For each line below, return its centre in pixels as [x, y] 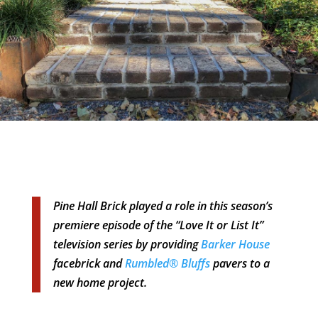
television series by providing [127, 244]
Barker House [235, 244]
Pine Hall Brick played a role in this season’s [163, 205]
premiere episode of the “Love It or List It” [158, 225]
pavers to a [240, 263]
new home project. [100, 282]
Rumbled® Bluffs [167, 263]
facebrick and [89, 263]
